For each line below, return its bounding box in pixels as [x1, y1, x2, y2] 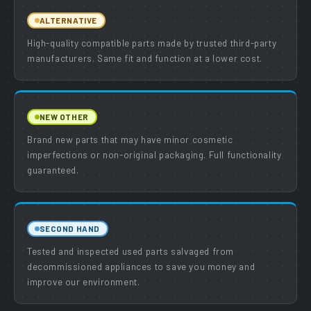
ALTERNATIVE [39, 15, 97, 25]
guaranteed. [27, 163, 79, 176]
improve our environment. [27, 275, 140, 287]
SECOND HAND [39, 223, 100, 233]
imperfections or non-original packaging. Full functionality [27, 148, 282, 160]
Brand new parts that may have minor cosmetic [27, 133, 233, 145]
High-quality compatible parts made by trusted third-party [27, 36, 277, 49]
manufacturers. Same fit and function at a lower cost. [27, 51, 262, 64]
